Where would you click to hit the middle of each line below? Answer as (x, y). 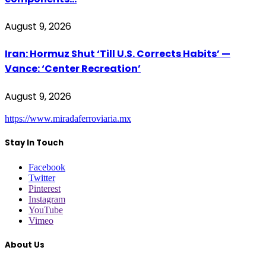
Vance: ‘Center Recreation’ (73, 69)
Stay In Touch (34, 142)
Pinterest (45, 189)
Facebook (47, 167)
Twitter (42, 178)
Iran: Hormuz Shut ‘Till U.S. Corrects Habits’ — (118, 54)
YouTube (46, 210)
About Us (25, 245)
